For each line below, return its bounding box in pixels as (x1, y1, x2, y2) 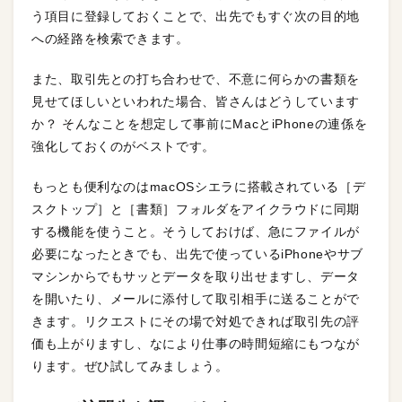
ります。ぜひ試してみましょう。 (31, 359, 229, 374)
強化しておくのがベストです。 (31, 139, 215, 154)
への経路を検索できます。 (31, 31, 189, 47)
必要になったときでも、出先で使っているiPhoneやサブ (31, 247, 363, 262)
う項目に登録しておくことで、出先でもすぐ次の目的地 (31, 9, 361, 24)
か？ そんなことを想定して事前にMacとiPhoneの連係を (31, 117, 368, 132)
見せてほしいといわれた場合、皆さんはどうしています (31, 94, 360, 109)
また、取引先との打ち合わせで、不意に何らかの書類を (31, 72, 361, 87)
